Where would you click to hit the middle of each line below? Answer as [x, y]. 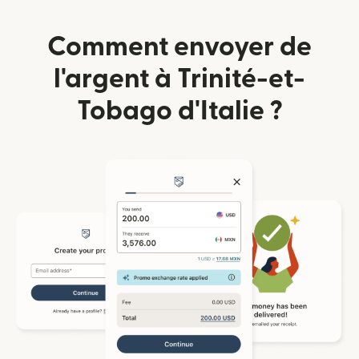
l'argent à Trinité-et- [179, 79]
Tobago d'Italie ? [179, 111]
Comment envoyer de [179, 47]
